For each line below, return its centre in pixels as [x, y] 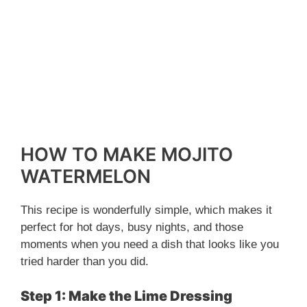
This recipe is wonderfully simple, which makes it [146, 210]
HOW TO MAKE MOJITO [127, 155]
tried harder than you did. [85, 262]
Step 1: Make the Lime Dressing [126, 296]
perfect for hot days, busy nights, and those [132, 228]
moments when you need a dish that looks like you [150, 245]
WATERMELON [86, 177]
